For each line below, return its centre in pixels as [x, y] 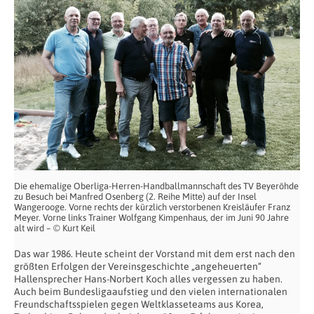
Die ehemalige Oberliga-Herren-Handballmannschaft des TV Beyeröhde [156, 186]
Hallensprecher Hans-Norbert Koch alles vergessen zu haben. [148, 279]
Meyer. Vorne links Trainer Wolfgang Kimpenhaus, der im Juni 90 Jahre [151, 217]
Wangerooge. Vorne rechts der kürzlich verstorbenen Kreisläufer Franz [152, 207]
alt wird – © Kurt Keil [55, 228]
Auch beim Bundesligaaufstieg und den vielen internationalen [151, 291]
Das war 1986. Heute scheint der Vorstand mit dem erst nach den [155, 253]
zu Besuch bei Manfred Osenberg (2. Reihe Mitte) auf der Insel [135, 196]
